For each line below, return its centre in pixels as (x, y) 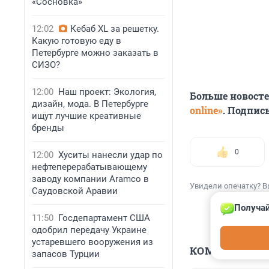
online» (206, 110)
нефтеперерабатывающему (89, 167)
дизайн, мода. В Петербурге (90, 104)
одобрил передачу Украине (89, 230)
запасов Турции (66, 254)
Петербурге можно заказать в (95, 53)
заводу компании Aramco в (90, 179)
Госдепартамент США (104, 218)
